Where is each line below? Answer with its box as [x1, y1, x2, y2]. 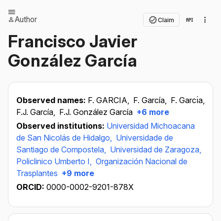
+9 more [60, 168, 94, 178]
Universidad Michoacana [107, 121, 195, 131]
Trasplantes [16, 168, 58, 178]
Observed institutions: [16, 121, 107, 131]
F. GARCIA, [88, 95, 131, 105]
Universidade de [116, 133, 173, 143]
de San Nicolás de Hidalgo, [16, 133, 114, 143]
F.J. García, [16, 107, 57, 117]
